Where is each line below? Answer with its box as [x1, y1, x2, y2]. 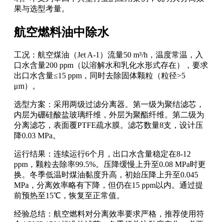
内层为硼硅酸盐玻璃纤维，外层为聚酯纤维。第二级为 [14, 110, 204, 119]
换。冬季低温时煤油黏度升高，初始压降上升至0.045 [14, 170, 198, 179]
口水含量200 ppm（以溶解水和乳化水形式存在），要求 [14, 60, 208, 69]
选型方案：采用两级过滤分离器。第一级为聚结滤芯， [14, 100, 204, 109]
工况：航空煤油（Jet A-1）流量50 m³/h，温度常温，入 [14, 50, 203, 59]
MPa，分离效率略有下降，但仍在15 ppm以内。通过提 [14, 180, 203, 189]
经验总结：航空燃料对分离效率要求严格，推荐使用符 [14, 209, 204, 218]
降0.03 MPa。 [14, 131, 60, 140]
